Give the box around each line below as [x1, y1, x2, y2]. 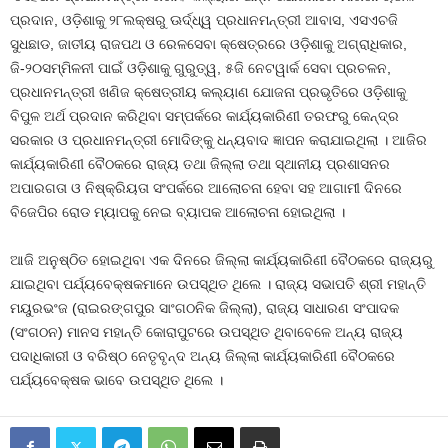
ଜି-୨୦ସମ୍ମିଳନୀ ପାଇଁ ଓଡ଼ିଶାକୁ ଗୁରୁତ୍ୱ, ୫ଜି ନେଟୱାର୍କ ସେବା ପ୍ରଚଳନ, [10, 60, 391, 76]
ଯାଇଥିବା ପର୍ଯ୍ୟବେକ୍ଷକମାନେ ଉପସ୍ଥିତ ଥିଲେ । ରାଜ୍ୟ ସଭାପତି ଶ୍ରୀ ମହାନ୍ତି [10, 276, 426, 292]
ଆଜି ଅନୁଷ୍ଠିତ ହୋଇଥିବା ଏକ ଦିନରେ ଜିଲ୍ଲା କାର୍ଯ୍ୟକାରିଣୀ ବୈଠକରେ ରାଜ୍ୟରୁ [10, 252, 433, 268]
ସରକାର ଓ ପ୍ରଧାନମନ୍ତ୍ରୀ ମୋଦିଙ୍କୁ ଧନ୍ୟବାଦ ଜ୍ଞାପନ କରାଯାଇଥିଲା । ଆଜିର [10, 132, 427, 148]
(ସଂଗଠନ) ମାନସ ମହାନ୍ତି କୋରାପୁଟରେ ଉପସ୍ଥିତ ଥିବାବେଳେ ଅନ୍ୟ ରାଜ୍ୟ [10, 324, 403, 340]
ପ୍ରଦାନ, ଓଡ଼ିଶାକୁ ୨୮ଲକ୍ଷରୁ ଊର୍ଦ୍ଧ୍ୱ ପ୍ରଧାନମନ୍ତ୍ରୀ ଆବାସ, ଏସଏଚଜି [10, 12, 398, 28]
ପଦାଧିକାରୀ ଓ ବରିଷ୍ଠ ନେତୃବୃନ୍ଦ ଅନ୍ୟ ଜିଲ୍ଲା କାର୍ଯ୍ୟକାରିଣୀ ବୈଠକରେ [10, 348, 395, 364]
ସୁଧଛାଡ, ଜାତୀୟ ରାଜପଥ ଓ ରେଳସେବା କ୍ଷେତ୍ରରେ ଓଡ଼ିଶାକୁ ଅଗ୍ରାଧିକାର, [10, 36, 407, 52]
